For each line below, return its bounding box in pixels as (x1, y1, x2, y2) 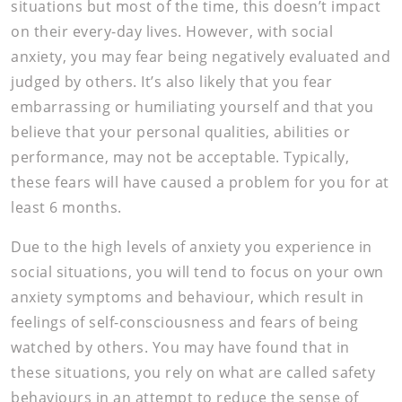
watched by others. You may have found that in (11, 336, 350, 356)
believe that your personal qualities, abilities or (11, 121, 350, 141)
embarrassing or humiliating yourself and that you (11, 96, 374, 116)
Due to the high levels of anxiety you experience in (11, 236, 372, 256)
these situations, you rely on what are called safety (11, 362, 375, 381)
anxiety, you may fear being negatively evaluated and (11, 46, 390, 66)
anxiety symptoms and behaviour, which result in (11, 286, 364, 306)
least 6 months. (11, 197, 122, 216)
